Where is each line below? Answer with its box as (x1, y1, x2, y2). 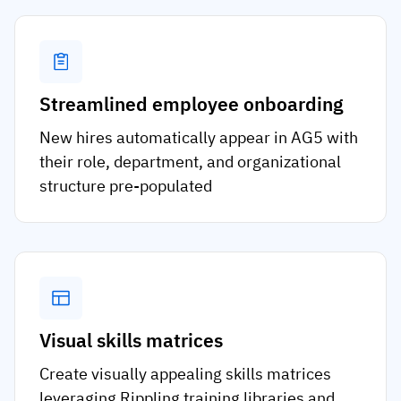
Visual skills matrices (39, 328, 223, 354)
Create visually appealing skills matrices (39, 363, 331, 385)
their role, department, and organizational (39, 151, 341, 173)
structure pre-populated (39, 175, 212, 197)
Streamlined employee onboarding (39, 91, 343, 117)
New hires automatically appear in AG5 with (39, 127, 358, 149)
